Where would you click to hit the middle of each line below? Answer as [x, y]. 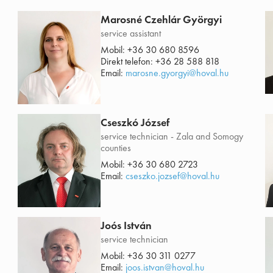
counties [116, 148]
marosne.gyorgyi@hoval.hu [177, 73]
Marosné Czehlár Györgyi [161, 19]
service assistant [131, 34]
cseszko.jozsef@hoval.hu [173, 176]
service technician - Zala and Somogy [172, 136]
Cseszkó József [135, 122]
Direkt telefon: [128, 62]
